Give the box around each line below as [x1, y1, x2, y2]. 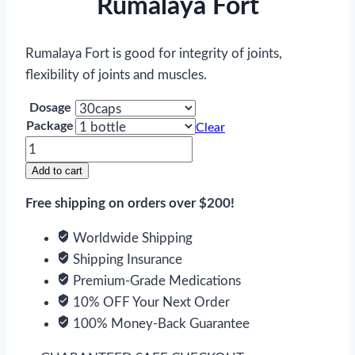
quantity [25, 181, 73, 196]
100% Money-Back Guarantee [70, 316, 250, 330]
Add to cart [32, 164, 82, 177]
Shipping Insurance [70, 252, 182, 266]
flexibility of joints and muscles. [25, 67, 207, 82]
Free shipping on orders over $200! [25, 196, 235, 210]
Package [26, 119, 74, 132]
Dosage [29, 101, 71, 114]
